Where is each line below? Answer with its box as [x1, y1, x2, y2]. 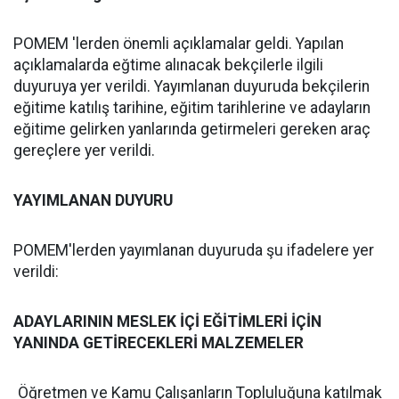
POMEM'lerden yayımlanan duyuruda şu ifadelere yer [13, 241, 374, 259]
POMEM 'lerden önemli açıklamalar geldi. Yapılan [13, 35, 344, 53]
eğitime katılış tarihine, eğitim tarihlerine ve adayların [13, 99, 370, 117]
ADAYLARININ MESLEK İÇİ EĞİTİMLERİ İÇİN [13, 313, 322, 330]
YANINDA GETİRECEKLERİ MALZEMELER [13, 334, 304, 352]
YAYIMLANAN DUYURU [13, 191, 173, 209]
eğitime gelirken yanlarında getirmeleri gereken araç [13, 120, 370, 138]
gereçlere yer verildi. [13, 142, 155, 159]
